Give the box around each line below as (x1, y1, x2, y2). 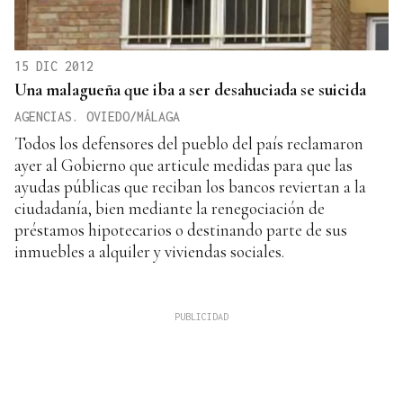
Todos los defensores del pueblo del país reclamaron (14, 132, 363, 154)
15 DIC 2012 (14, 58, 94, 74)
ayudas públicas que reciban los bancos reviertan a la (14, 175, 366, 197)
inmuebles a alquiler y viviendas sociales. (14, 240, 284, 262)
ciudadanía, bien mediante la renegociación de (14, 197, 325, 219)
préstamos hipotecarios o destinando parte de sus (14, 219, 347, 240)
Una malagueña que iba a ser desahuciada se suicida (14, 78, 366, 100)
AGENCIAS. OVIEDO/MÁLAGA (14, 108, 180, 124)
